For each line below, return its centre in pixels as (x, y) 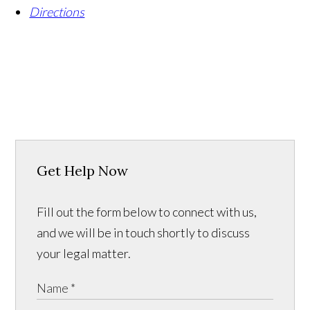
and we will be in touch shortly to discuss (144, 232)
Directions (57, 11)
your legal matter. (84, 253)
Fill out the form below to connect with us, (147, 211)
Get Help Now (83, 170)
